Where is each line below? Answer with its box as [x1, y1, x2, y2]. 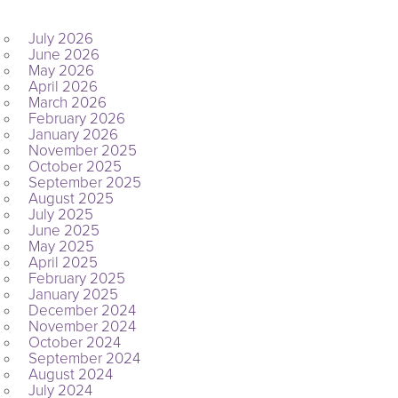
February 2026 [28, 109, 126, 128]
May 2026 [28, 61, 95, 80]
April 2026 [28, 77, 99, 96]
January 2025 [28, 285, 119, 304]
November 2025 [28, 141, 138, 160]
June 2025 [28, 221, 100, 240]
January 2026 [28, 125, 119, 144]
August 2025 [28, 189, 115, 208]
